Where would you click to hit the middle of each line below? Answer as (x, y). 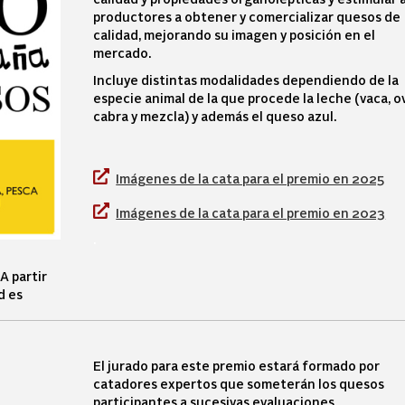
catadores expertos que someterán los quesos (239, 383)
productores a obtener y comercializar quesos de (247, 16)
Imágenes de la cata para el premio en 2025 (250, 178)
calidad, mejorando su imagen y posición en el (235, 34)
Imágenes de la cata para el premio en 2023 (251, 212)
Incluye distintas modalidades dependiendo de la (246, 80)
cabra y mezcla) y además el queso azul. (215, 116)
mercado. (122, 52)
